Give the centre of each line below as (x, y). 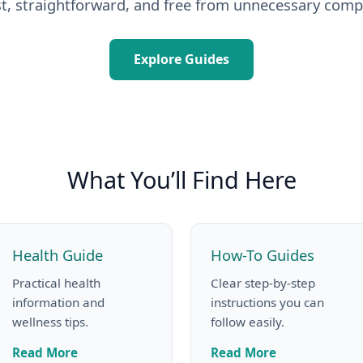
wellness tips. (50, 321)
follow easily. (248, 321)
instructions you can (267, 302)
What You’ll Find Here (181, 179)
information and (58, 302)
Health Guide (57, 254)
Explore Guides (181, 59)
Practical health (56, 282)
